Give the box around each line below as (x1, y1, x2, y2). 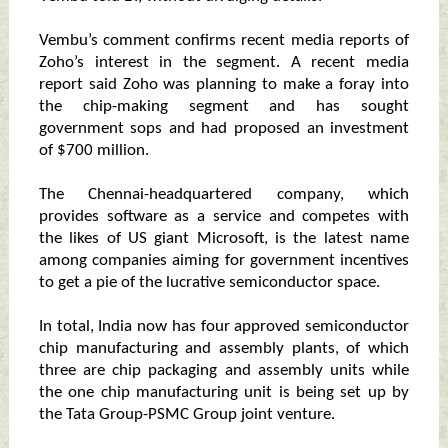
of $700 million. (38, 142, 149, 160)
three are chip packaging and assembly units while (38, 362, 410, 380)
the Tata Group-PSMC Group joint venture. (38, 406, 335, 424)
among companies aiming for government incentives (38, 252, 410, 270)
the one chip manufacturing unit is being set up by (38, 384, 410, 402)
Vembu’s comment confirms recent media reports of (38, 32, 410, 50)
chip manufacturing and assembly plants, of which (38, 340, 410, 358)
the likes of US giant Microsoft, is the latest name (38, 230, 410, 248)
